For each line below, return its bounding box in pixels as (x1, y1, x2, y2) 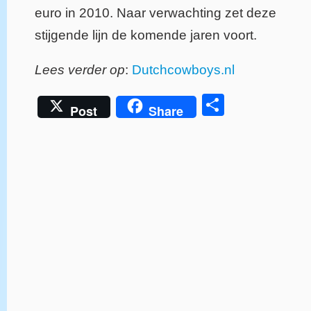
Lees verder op (35, 62, 125, 78)
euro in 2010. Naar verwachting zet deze (35, 6, 276, 21)
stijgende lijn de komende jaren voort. (35, 28, 257, 43)
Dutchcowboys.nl (132, 62, 235, 78)
